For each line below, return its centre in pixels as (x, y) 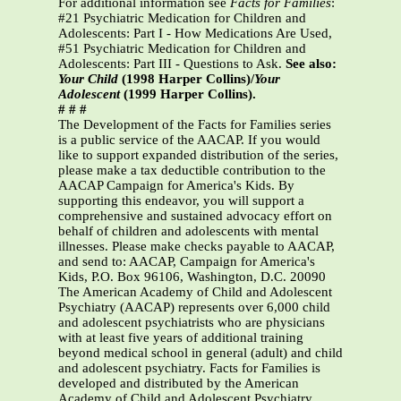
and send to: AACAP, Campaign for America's (187, 262)
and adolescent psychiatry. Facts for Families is (189, 368)
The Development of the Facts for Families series (195, 125)
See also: (311, 64)
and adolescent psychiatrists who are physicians (192, 323)
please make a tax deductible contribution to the (192, 171)
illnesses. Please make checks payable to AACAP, (196, 247)
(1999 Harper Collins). (190, 94)
